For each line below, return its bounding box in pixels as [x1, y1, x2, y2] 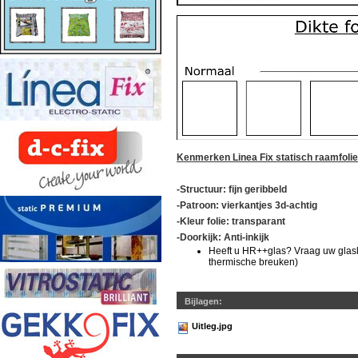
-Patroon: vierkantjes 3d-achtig [177, 200, 317, 211]
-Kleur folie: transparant [177, 216, 285, 227]
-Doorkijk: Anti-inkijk [177, 232, 269, 243]
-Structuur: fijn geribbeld [177, 184, 287, 195]
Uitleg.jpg [192, 321, 233, 331]
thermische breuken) [209, 257, 298, 268]
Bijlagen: [185, 296, 222, 306]
